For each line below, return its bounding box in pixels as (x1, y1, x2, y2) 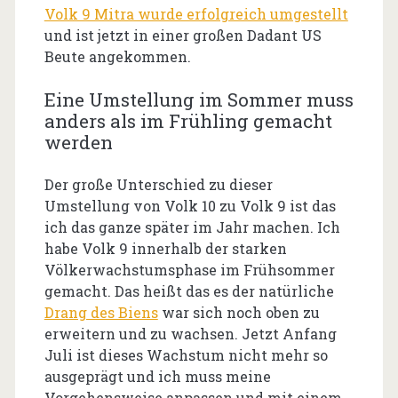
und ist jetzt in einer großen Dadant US (44, 25, 322, 44)
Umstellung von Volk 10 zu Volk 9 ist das (44, 195, 336, 215)
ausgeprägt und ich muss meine (44, 366, 271, 386)
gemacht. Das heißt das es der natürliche (44, 281, 334, 300)
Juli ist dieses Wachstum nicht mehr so (44, 345, 328, 364)
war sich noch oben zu (157, 302, 320, 322)
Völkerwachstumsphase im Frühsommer (44, 259, 335, 279)
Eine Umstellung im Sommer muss (44, 86, 354, 112)
